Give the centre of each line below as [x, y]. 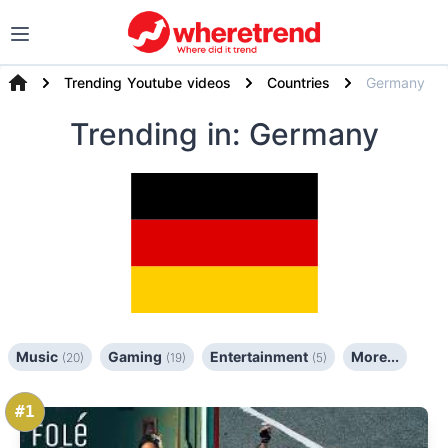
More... [375, 356]
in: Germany [292, 134]
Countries [298, 82]
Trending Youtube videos [147, 82]
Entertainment [261, 356]
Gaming [137, 356]
